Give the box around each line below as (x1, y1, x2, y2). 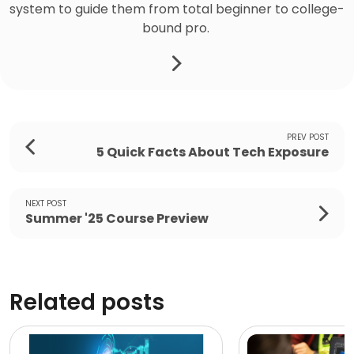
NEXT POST (25, 198, 66, 210)
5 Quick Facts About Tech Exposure (96, 143, 329, 162)
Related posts (9, 286, 164, 318)
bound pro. (141, 18, 213, 37)
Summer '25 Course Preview (25, 209, 209, 228)
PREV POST (287, 131, 329, 144)
